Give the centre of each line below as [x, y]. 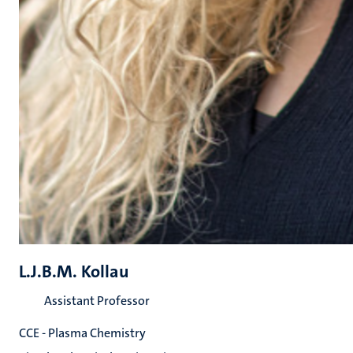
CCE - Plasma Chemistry [82, 333]
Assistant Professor [97, 301]
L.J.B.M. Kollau [74, 271]
